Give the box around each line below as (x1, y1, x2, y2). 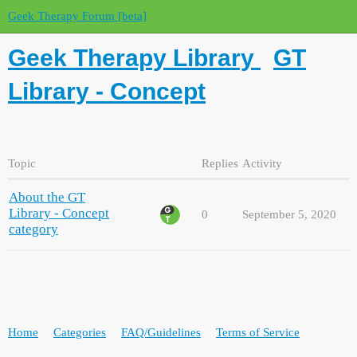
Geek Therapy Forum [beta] (8, 10, 147, 22)
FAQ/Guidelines (121, 326, 201, 339)
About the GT (9, 189, 85, 205)
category (9, 221, 58, 237)
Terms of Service (216, 326, 300, 339)
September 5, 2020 (242, 207, 336, 221)
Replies (202, 156, 238, 170)
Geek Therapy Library (8, 45, 254, 71)
